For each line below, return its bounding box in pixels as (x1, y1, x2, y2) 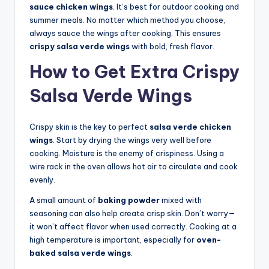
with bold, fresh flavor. (130, 41, 214, 52)
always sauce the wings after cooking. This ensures (29, 28, 221, 38)
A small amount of (29, 195, 98, 205)
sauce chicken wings (29, 2, 113, 12)
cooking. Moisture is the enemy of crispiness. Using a (29, 148, 224, 159)
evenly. (29, 175, 55, 185)
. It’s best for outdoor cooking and (113, 2, 239, 12)
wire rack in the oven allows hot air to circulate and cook (29, 162, 238, 172)
